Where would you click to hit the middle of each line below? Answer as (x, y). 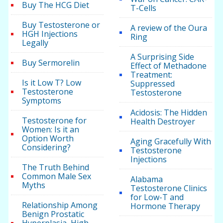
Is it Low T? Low (52, 83)
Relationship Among (60, 205)
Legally (35, 43)
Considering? (47, 148)
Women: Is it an (51, 130)
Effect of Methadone (168, 66)
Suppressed (152, 84)
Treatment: (151, 75)
